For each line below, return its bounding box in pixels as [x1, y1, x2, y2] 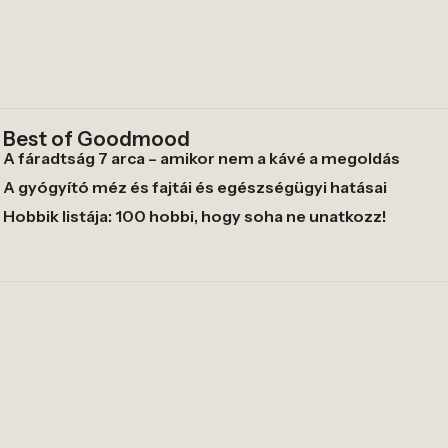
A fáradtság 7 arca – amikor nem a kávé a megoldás [2, 148, 400, 169]
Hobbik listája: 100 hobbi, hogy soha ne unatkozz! [2, 206, 387, 227]
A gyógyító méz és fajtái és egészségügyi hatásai [2, 177, 387, 198]
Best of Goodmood [2, 127, 190, 152]
